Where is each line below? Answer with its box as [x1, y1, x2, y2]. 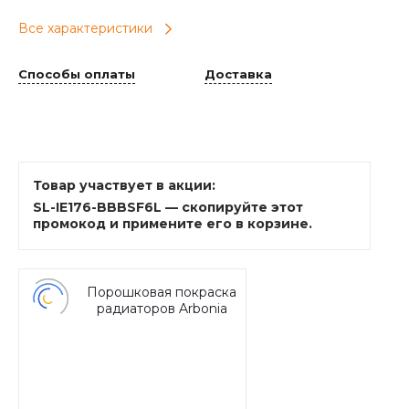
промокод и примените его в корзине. [33, 215, 312, 233]
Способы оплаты [18, 66, 135, 81]
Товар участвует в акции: [33, 177, 215, 194]
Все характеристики [18, 20, 152, 37]
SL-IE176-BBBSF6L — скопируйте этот [33, 199, 303, 216]
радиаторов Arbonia [96, 300, 227, 318]
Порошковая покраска [87, 284, 236, 301]
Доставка [204, 66, 272, 81]
